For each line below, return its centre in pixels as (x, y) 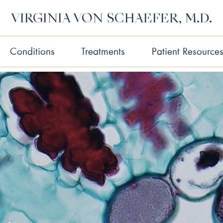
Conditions (33, 51)
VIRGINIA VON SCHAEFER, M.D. (111, 19)
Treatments (103, 51)
